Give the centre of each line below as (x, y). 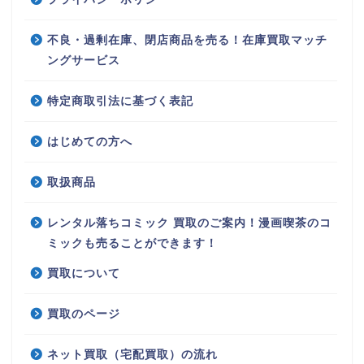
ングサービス (84, 61)
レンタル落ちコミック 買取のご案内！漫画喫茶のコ (189, 223)
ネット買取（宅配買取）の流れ (132, 355)
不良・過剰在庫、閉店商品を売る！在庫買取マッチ (187, 41)
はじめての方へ (90, 142)
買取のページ (84, 314)
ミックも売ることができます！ (132, 244)
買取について (84, 274)
